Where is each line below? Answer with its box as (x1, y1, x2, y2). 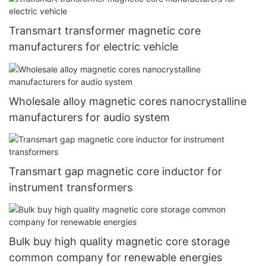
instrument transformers (9, 180, 132, 194)
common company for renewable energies (9, 251, 222, 264)
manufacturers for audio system (9, 110, 170, 123)
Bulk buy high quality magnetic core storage (9, 235, 230, 248)
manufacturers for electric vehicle (9, 40, 178, 53)
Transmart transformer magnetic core (9, 24, 201, 37)
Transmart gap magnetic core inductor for (9, 164, 222, 178)
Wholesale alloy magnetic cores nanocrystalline (9, 94, 246, 107)
